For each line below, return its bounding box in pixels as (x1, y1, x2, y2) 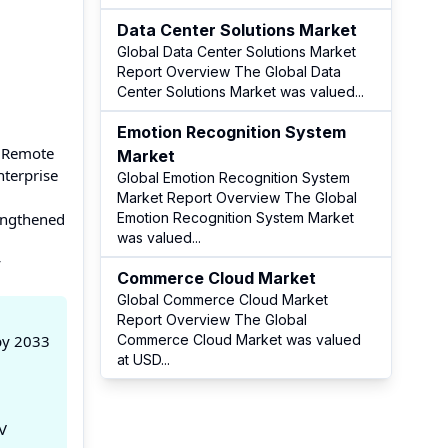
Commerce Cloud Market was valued (117, 331, 361, 348)
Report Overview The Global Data (117, 63, 341, 80)
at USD (117, 351, 161, 368)
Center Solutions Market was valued (117, 83, 355, 100)
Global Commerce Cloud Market (117, 291, 328, 308)
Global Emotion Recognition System (117, 169, 350, 186)
